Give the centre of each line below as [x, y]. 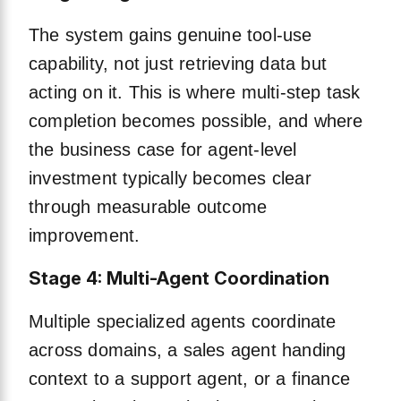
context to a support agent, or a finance [190, 379]
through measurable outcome [148, 207]
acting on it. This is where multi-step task [195, 93]
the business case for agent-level [163, 150]
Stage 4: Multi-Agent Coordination [179, 279]
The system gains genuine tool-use [171, 35]
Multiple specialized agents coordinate [183, 322]
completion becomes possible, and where [196, 121]
